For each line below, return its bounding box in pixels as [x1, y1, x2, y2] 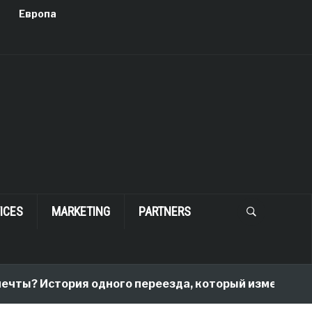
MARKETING [51, 204, 110, 219]
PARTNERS [138, 204, 191, 219]
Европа [18, 8, 56, 19]
